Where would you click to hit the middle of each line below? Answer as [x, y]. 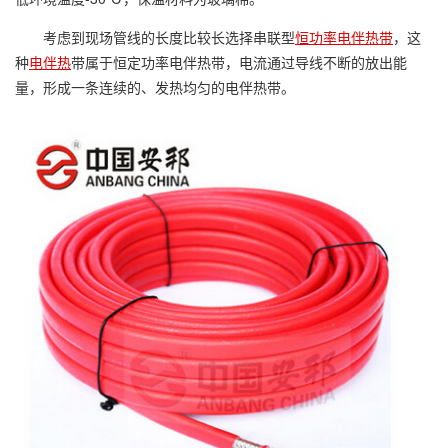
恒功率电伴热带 [344, 37]
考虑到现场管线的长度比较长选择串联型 [169, 37]
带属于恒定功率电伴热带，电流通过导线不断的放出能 [239, 62]
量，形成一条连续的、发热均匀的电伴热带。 [155, 87]
